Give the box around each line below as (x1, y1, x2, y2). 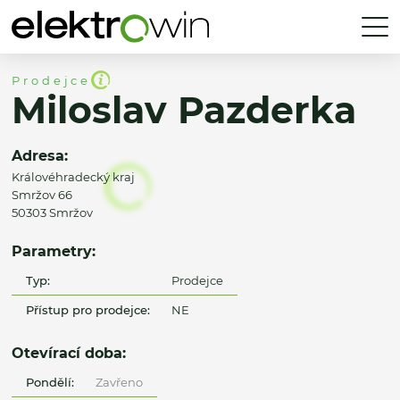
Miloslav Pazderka (12, 88, 356, 133)
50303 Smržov (12, 205, 93, 221)
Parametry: (12, 242, 96, 261)
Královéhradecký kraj (12, 170, 135, 185)
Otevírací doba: (12, 344, 126, 362)
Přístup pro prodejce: (26, 302, 151, 317)
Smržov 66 (12, 187, 72, 203)
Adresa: (12, 146, 68, 165)
